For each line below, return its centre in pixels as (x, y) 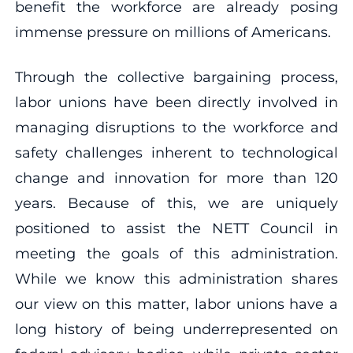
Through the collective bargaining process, (176, 77)
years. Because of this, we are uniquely (176, 203)
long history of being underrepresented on (176, 329)
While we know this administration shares (176, 279)
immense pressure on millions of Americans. (173, 32)
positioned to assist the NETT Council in (176, 228)
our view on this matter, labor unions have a (176, 304)
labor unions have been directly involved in (176, 102)
